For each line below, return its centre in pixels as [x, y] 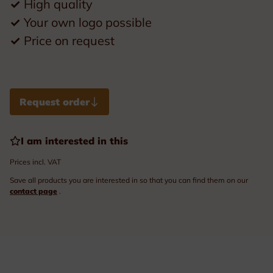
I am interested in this [74, 140]
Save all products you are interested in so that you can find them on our [129, 180]
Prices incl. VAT [35, 162]
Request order [55, 101]
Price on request [68, 40]
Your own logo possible [86, 22]
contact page [34, 191]
